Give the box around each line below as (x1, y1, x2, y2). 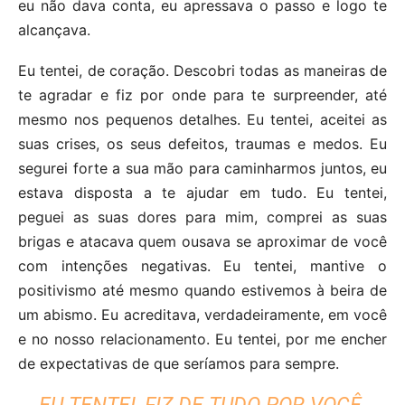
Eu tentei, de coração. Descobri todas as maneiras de (18, 61, 387, 80)
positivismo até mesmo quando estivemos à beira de (18, 280, 387, 299)
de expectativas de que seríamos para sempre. (18, 353, 339, 372)
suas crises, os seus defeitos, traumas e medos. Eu (18, 134, 387, 153)
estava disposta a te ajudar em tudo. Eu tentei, (18, 183, 387, 202)
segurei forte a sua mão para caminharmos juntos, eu (18, 158, 387, 177)
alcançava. (18, 20, 90, 39)
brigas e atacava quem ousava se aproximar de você (18, 231, 387, 250)
